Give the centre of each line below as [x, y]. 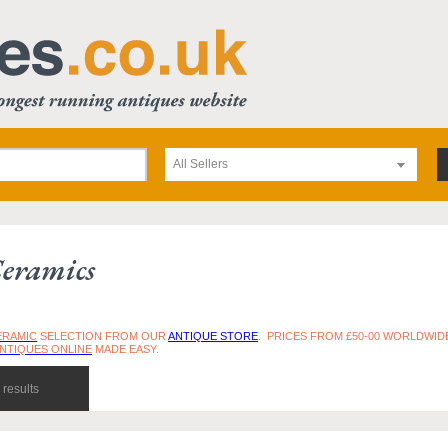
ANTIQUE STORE [213, 336]
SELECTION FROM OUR [102, 336]
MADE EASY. [125, 349]
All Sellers [200, 164]
